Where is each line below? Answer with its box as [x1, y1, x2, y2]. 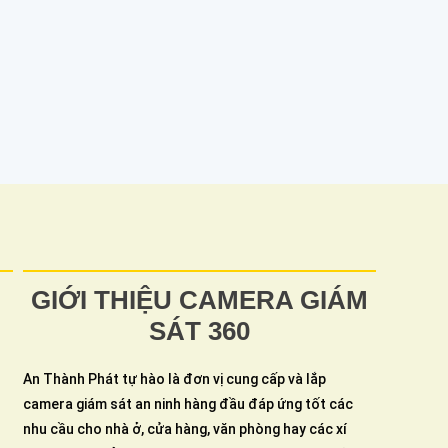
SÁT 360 [149, 315, 250, 346]
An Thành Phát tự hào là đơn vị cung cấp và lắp [23, 370, 326, 387]
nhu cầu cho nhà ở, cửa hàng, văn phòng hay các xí [23, 420, 347, 437]
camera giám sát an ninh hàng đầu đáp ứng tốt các [23, 395, 353, 412]
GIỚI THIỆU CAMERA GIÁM [31, 284, 368, 315]
